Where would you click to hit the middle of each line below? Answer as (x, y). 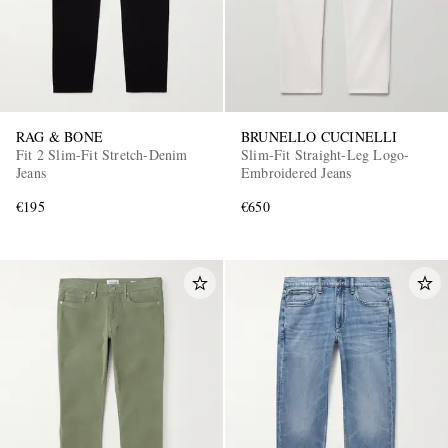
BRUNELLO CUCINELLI (319, 136)
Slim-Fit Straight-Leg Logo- (325, 154)
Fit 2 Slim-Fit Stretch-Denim (102, 154)
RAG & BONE (59, 136)
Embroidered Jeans (296, 172)
